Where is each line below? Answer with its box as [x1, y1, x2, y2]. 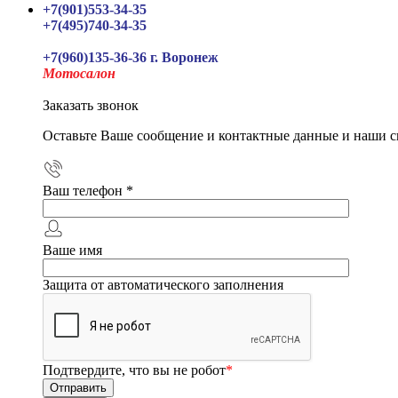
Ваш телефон [43, 183, 126, 198]
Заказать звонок [43, 98, 139, 113]
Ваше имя [43, 243, 102, 258]
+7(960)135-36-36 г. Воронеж [43, 50, 219, 65]
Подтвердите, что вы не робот [43, 362, 226, 378]
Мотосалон [43, 66, 115, 81]
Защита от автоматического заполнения [43, 277, 283, 292]
